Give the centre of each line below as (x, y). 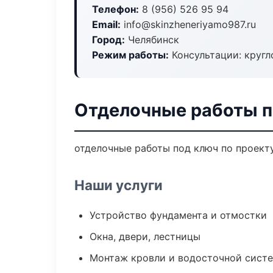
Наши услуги (119, 185)
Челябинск (152, 40)
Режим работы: (130, 55)
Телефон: (115, 9)
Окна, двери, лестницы (145, 236)
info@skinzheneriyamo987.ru (188, 24)
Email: (106, 24)
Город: (108, 40)
